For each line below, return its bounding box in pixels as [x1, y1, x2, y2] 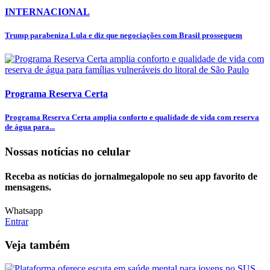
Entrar [5, 216, 28, 227]
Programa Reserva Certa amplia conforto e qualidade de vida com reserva [5, 112, 259, 122]
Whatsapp [5, 206, 43, 216]
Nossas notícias [5, 145, 81, 158]
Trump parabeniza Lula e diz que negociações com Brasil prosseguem [5, 31, 242, 40]
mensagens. [5, 182, 51, 193]
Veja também [5, 239, 70, 252]
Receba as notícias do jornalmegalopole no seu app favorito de [5, 171, 257, 182]
